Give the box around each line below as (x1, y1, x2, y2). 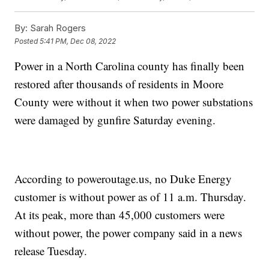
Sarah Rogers (28, 22, 86, 34)
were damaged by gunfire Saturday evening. (14, 112, 216, 128)
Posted (14, 36, 40, 46)
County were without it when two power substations (14, 94, 253, 110)
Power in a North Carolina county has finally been (14, 58, 245, 74)
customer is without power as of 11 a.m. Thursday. (14, 189, 247, 205)
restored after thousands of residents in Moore (14, 76, 224, 92)
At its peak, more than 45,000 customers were (14, 207, 225, 223)
